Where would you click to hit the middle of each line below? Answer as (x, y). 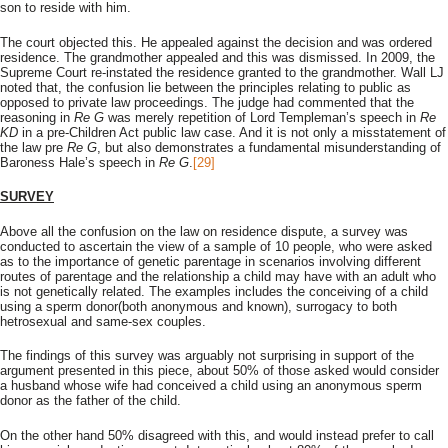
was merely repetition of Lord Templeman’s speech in (262, 117)
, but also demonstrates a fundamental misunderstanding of (269, 147)
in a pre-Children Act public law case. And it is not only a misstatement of (232, 132)
